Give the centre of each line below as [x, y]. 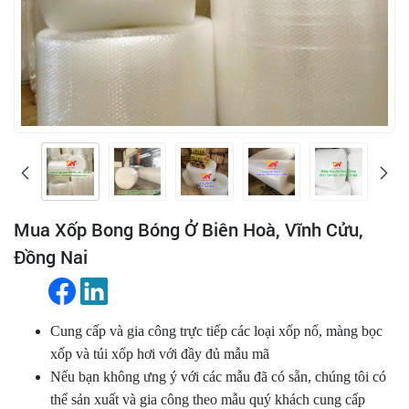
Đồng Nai [51, 256]
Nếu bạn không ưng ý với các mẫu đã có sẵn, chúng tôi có [218, 376]
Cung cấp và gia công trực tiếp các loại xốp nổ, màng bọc [216, 330]
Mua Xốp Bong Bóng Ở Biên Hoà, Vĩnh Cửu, [189, 229]
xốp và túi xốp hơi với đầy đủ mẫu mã [160, 353]
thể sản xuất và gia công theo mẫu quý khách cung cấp [208, 399]
